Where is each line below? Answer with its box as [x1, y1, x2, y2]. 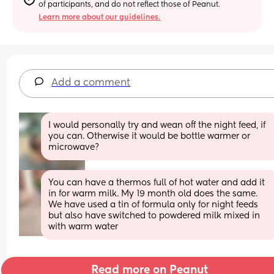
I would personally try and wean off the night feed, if [48, 120, 266, 130]
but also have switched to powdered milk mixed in [48, 211, 261, 220]
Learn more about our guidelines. [39, 13, 161, 21]
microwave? [48, 143, 100, 152]
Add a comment [51, 78, 131, 88]
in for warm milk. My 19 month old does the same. [48, 189, 258, 198]
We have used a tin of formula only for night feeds [48, 200, 259, 209]
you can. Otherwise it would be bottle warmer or [48, 131, 251, 141]
